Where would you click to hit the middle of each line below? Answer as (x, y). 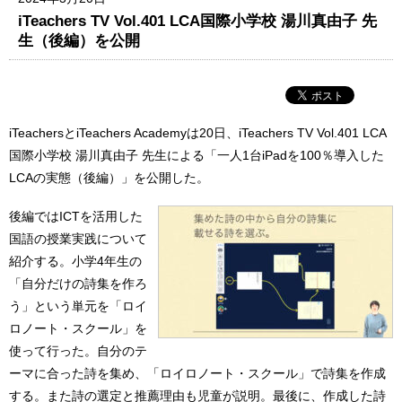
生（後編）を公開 (79, 40)
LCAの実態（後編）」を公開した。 (109, 177)
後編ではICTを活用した (76, 217)
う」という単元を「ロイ (78, 306)
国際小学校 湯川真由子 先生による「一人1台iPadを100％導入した (197, 155)
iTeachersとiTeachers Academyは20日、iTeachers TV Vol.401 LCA (198, 132)
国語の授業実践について (78, 239)
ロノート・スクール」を (78, 329)
